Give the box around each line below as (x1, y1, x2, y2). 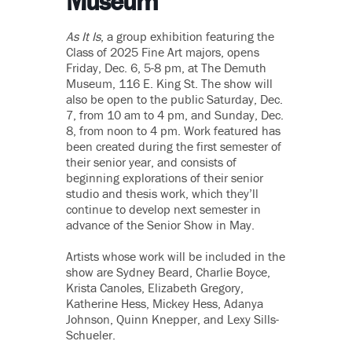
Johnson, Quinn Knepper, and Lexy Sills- (66, 310, 279, 327)
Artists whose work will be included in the (66, 247, 285, 264)
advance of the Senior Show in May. (66, 216, 258, 233)
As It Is (66, 27, 101, 44)
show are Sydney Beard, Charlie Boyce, (66, 263, 270, 280)
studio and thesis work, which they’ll (66, 185, 258, 201)
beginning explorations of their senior (66, 169, 263, 185)
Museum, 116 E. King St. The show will (66, 75, 273, 91)
